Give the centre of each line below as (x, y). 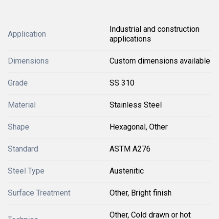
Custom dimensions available (160, 61)
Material (22, 105)
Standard (23, 149)
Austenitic (127, 171)
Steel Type (26, 171)
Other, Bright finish (141, 193)
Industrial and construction (154, 29)
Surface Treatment (39, 193)
